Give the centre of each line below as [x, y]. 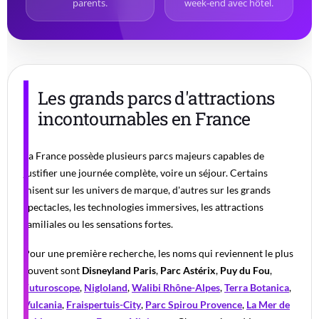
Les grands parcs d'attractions [156, 98]
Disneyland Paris [119, 271]
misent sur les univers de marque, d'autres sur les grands [147, 190]
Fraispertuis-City [104, 305]
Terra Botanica [257, 288]
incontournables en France [144, 119]
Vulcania [43, 305]
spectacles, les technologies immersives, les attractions [143, 207]
